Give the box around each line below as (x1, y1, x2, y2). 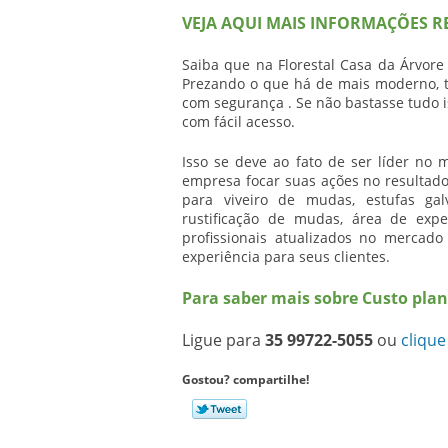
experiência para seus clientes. (182, 247, 390, 266)
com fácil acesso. (182, 112, 295, 131)
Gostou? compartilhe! (182, 371, 309, 388)
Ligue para (182, 329, 265, 351)
